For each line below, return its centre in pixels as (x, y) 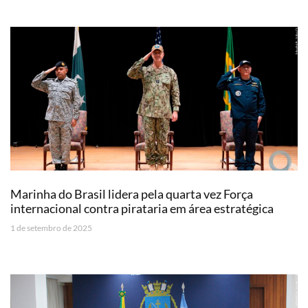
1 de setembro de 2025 (51, 228)
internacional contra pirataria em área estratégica (142, 208)
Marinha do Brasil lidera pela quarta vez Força (132, 194)
